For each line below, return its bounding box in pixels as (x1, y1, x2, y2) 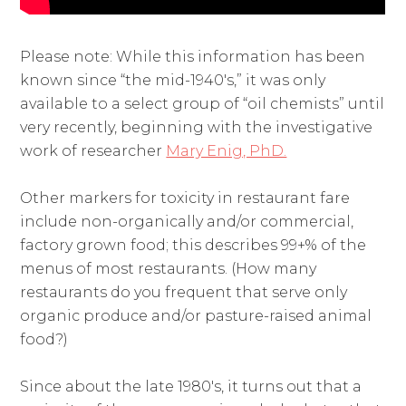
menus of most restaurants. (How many (20, 260, 317, 278)
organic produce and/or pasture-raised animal (20, 307, 372, 325)
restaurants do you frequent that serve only (20, 284, 348, 302)
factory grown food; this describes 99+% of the (20, 237, 367, 255)
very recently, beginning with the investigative (20, 119, 373, 137)
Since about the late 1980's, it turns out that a (20, 378, 362, 396)
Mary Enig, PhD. (166, 142, 287, 160)
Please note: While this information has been (20, 48, 366, 66)
